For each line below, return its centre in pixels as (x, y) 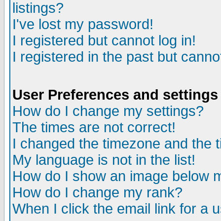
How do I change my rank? (97, 192)
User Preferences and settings (115, 95)
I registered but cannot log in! (104, 40)
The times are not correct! (94, 127)
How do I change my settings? (108, 111)
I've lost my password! (83, 24)
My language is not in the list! (104, 160)
